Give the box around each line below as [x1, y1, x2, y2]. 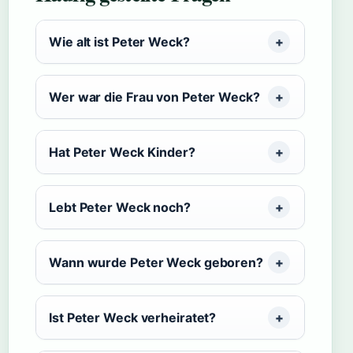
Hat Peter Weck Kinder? [49, 144, 195, 160]
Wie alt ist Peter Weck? [49, 34, 190, 50]
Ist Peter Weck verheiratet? [49, 310, 217, 325]
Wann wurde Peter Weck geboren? [49, 255, 263, 270]
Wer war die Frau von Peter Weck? [49, 89, 260, 105]
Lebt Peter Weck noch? [49, 199, 191, 215]
